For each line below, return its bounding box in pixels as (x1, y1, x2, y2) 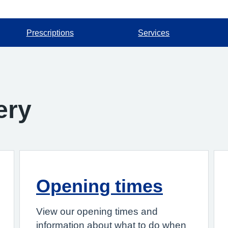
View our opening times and (36, 207, 158, 216)
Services (138, 28, 170, 37)
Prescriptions (26, 28, 74, 37)
